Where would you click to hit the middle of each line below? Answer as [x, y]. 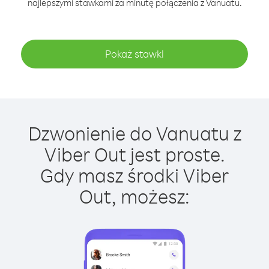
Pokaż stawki [134, 54]
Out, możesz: [134, 196]
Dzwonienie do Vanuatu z [134, 133]
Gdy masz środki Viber [134, 175]
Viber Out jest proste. [134, 154]
